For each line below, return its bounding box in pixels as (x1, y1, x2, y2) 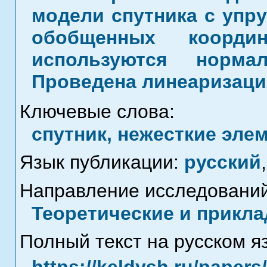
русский (184, 151, 261, 173)
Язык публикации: (19, 151, 184, 173)
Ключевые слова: (19, 101, 175, 122)
